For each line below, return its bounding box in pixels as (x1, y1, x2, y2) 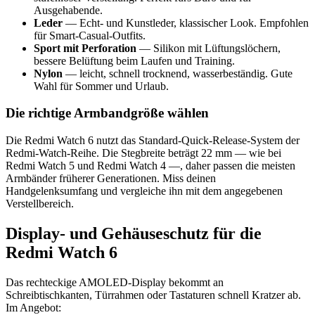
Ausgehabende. (34, 4, 103, 16)
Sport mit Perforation (34, 41, 136, 54)
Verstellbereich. (6, 198, 74, 210)
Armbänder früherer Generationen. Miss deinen (6, 172, 216, 185)
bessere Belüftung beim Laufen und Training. (34, 54, 235, 67)
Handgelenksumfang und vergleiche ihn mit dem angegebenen (6, 185, 283, 198)
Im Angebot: (6, 301, 61, 314)
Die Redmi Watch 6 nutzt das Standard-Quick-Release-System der (6, 134, 300, 147)
